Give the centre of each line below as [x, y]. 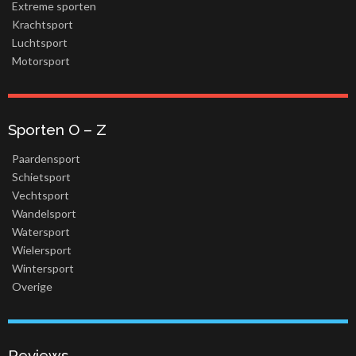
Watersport [41, 232]
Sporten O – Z [57, 130]
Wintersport [43, 269]
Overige [32, 287]
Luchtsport [40, 43]
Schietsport [41, 177]
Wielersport [42, 250]
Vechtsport [41, 195]
